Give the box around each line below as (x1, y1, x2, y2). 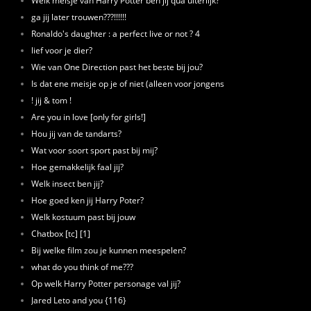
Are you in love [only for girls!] (31, 110, 146, 122)
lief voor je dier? (31, 44, 92, 56)
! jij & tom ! (31, 94, 72, 106)
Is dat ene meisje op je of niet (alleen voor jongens (31, 77, 224, 89)
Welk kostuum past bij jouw (31, 210, 135, 222)
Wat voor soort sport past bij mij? (31, 144, 158, 155)
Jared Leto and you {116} (31, 294, 126, 305)
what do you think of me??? (31, 260, 133, 272)
